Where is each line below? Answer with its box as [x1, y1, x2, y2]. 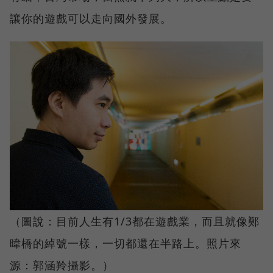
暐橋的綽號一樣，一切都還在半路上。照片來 [10, 236, 241, 251]
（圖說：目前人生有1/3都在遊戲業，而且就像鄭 [10, 214, 260, 229]
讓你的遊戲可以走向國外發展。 [10, 10, 172, 26]
